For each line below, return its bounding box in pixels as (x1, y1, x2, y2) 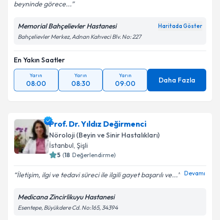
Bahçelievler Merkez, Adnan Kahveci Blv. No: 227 (18, 33, 141, 40)
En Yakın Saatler (14, 55, 65, 64)
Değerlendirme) (72, 151, 116, 159)
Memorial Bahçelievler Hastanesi (18, 22, 116, 30)
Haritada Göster (158, 23, 202, 29)
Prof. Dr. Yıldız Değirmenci (49, 119, 146, 129)
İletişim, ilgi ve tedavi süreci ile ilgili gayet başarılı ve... (17, 170, 177, 179)
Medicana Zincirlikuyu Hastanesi (18, 192, 114, 201)
